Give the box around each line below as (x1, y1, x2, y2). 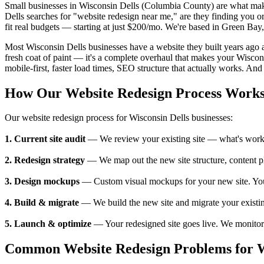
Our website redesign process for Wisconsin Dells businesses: (5, 113, 233, 123)
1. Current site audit (5, 134, 85, 144)
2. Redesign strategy (5, 155, 85, 166)
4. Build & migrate (5, 197, 79, 208)
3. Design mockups (5, 176, 80, 187)
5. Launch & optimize (5, 219, 91, 229)
